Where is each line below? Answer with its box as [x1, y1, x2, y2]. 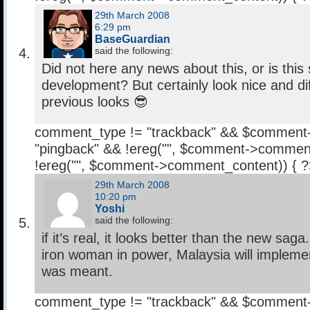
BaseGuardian [95, 33, 170, 46]
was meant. [42, 264, 113, 280]
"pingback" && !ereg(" [35, 141, 167, 157]
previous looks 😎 [42, 94, 148, 110]
